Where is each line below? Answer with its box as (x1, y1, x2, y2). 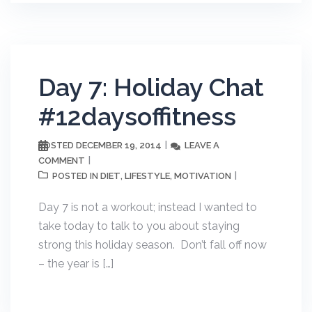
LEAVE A (185, 140, 219, 150)
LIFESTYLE (125, 171, 170, 181)
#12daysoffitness (38, 102, 236, 131)
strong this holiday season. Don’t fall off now (38, 238, 267, 251)
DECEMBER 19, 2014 (76, 140, 162, 150)
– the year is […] (38, 257, 114, 270)
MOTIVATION (174, 171, 231, 181)
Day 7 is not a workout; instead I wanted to (38, 201, 257, 214)
